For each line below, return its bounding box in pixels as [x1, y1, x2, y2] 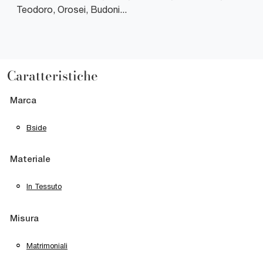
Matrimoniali [26, 241, 68, 250]
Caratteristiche [7, 66, 98, 86]
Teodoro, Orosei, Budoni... [16, 4, 127, 15]
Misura [10, 215, 39, 224]
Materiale [10, 156, 50, 164]
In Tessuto [26, 182, 62, 191]
